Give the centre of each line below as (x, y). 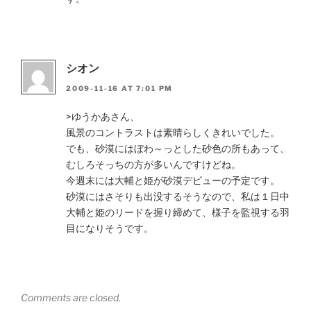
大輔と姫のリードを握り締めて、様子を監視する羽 (178, 212)
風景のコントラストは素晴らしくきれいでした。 (173, 132)
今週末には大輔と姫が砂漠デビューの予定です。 (173, 180)
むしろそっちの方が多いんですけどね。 (153, 164)
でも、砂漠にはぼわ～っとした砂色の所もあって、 (178, 148)
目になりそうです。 (110, 228)
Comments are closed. (71, 297)
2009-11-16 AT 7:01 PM (120, 88)
